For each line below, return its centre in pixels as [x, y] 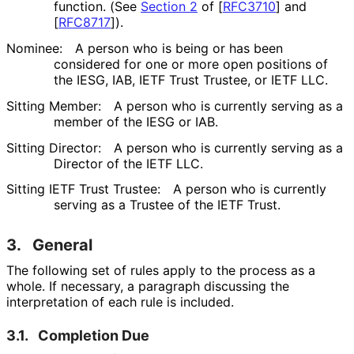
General [62, 245]
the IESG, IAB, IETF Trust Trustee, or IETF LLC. [190, 80]
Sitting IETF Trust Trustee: [83, 189]
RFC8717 [85, 23]
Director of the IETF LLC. [128, 163]
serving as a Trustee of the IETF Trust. [167, 205]
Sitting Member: [54, 105]
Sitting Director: [54, 147]
